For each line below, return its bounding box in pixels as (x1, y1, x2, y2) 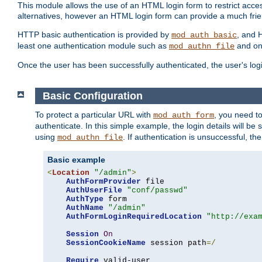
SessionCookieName (66, 239, 146, 248)
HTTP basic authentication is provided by (18, 30, 171, 40)
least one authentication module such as (18, 41, 169, 51)
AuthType (66, 195, 104, 204)
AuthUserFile (66, 186, 122, 195)
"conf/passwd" (127, 186, 188, 195)
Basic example (47, 155, 105, 165)
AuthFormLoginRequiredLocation (66, 212, 202, 222)
